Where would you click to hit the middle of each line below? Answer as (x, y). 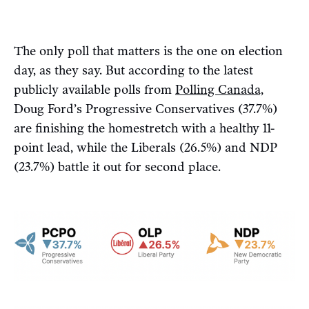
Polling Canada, (219, 90)
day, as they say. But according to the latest (133, 71)
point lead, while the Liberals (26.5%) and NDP (146, 148)
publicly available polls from (94, 90)
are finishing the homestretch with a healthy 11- (144, 129)
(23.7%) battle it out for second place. (117, 167)
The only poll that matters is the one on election (148, 51)
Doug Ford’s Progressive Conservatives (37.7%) (146, 109)
